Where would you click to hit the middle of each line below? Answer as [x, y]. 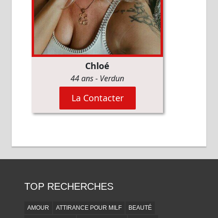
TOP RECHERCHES [69, 187]
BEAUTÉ [140, 208]
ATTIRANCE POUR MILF [89, 208]
